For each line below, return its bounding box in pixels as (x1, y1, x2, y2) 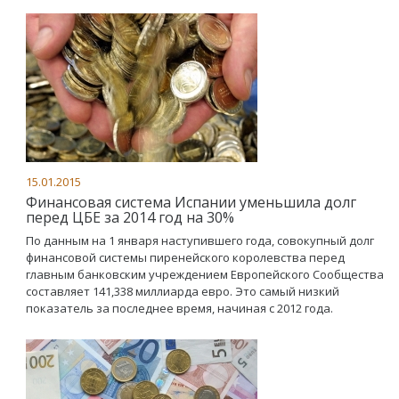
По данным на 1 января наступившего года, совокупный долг (26, 232, 374, 248)
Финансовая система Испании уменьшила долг (26, 191, 356, 212)
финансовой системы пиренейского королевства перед (26, 248, 345, 265)
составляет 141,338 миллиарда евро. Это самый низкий (26, 282, 339, 299)
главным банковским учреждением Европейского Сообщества (26, 265, 384, 282)
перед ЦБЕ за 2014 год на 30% (26, 207, 234, 227)
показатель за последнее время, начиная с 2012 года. (26, 299, 333, 316)
